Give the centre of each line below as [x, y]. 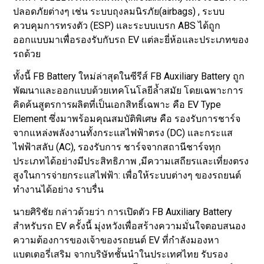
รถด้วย [27, 54]
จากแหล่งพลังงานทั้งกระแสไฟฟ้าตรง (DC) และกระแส [123, 133]
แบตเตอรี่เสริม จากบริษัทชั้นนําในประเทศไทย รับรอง [121, 255]
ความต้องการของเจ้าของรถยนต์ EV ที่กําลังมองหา [116, 240]
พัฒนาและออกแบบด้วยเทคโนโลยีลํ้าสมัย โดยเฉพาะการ [128, 90]
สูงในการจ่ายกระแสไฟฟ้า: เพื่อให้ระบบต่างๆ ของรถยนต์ [127, 175]
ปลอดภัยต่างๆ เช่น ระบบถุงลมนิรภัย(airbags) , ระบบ [119, 11]
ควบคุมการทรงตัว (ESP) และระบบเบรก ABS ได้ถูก [117, 25]
